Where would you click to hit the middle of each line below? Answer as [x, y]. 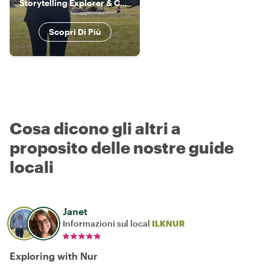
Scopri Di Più [75, 31]
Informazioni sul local [107, 223]
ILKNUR [168, 223]
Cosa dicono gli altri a [95, 128]
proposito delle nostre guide [122, 147]
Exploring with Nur [54, 256]
